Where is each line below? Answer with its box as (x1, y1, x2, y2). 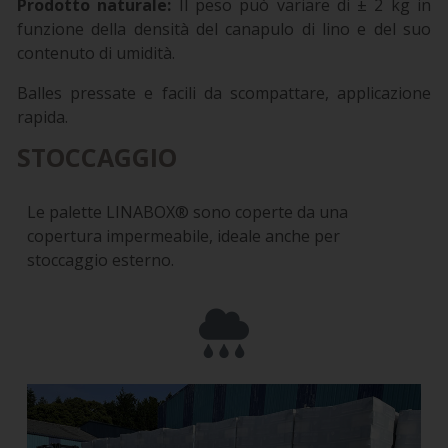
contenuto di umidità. (17, 42, 175, 65)
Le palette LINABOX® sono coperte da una (27, 201, 348, 224)
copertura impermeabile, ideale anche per (27, 225, 340, 248)
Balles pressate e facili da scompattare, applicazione (17, 82, 431, 105)
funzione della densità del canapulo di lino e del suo (17, 18, 431, 41)
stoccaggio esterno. (27, 249, 174, 272)
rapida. (17, 106, 68, 129)
